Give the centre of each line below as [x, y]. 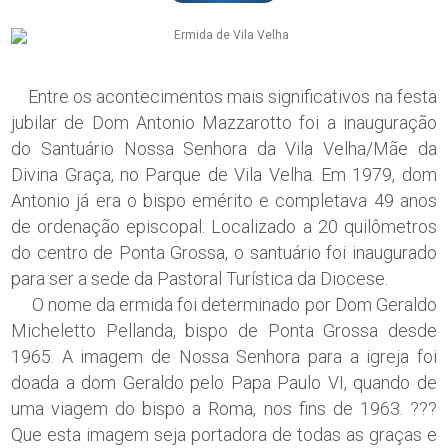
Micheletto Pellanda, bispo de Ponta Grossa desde [224, 330]
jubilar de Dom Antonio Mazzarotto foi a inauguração [224, 122]
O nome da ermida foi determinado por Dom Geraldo [224, 304]
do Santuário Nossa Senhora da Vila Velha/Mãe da [224, 148]
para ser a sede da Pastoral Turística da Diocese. [200, 278]
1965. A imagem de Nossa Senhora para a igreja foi [224, 356]
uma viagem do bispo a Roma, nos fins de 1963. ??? [224, 408]
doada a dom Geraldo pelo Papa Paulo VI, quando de [224, 382]
